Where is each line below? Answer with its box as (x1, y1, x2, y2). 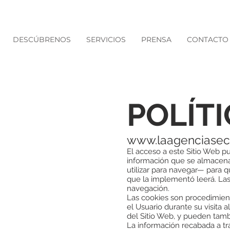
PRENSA (141, 35, 171, 44)
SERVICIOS (86, 35, 126, 44)
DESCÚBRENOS (13, 35, 71, 44)
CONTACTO (187, 35, 228, 44)
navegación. (127, 184, 169, 193)
